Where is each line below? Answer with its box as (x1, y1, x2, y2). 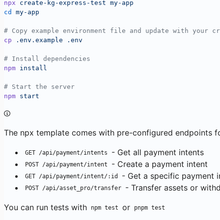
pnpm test (134, 204, 165, 212)
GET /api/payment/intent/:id (25, 173, 118, 180)
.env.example (12, 36, 63, 44)
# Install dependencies (4, 55, 90, 62)
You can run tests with (4, 202, 89, 212)
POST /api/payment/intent (25, 161, 108, 168)
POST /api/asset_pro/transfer (25, 185, 121, 192)
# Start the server (4, 82, 75, 90)
